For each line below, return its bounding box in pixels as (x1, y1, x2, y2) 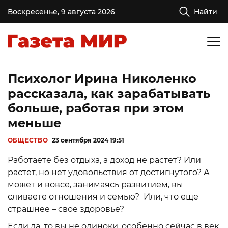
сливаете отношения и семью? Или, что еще (8, 192, 198, 202)
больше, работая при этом (8, 101, 184, 116)
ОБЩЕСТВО (8, 136, 48, 144)
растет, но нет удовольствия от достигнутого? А (8, 167, 210, 177)
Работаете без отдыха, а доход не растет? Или (8, 155, 201, 165)
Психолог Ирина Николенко (8, 71, 196, 86)
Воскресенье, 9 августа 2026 (8, 7, 115, 16)
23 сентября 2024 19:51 (51, 136, 124, 144)
